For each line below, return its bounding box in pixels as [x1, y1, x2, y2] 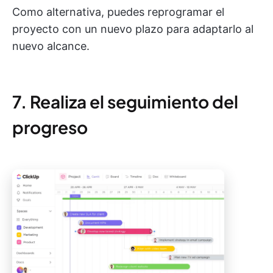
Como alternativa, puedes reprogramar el [12, 5, 224, 19]
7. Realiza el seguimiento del [12, 91, 238, 113]
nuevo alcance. [12, 40, 90, 53]
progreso [12, 116, 88, 138]
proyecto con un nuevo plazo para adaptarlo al [12, 23, 253, 36]
